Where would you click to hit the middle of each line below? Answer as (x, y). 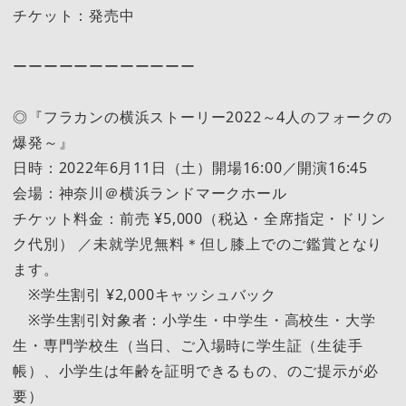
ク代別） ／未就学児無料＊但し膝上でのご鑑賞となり (198, 243)
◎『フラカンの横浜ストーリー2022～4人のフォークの (203, 116)
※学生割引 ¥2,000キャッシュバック (145, 294)
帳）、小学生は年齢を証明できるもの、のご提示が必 (196, 370)
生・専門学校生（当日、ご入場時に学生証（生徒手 (188, 345)
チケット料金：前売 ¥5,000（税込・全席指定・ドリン (199, 218)
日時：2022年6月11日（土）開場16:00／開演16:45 (190, 167)
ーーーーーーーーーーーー (104, 66)
